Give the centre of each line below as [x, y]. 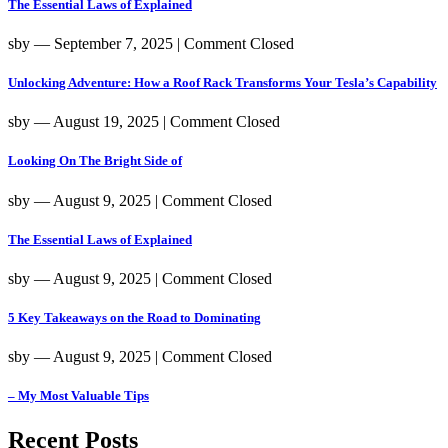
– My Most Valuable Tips [78, 396]
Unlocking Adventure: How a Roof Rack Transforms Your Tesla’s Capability [222, 82]
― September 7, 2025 [103, 43]
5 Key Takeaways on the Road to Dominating [134, 318]
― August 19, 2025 [96, 122]
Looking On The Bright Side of [95, 161]
